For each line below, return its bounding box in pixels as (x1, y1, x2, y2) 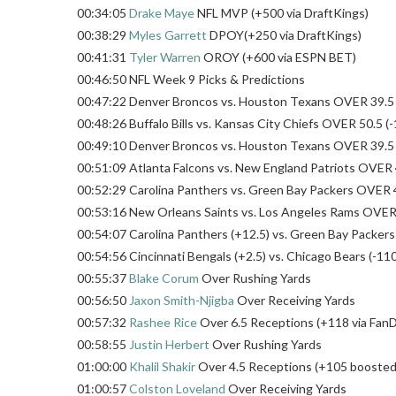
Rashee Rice (129, 314, 197, 330)
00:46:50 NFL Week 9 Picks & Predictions (77, 71, 305, 87)
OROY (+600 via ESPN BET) (201, 49, 356, 65)
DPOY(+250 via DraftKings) (207, 27, 362, 42)
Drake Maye (129, 4, 194, 20)
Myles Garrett (129, 27, 207, 42)
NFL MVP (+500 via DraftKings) (194, 4, 369, 20)
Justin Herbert (129, 336, 209, 352)
